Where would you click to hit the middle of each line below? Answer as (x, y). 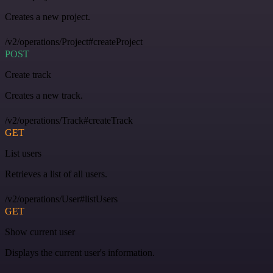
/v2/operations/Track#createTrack (69, 120)
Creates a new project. (48, 16)
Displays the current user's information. (80, 252)
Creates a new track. (44, 95)
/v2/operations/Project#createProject (74, 41)
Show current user (40, 232)
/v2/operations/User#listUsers (61, 199)
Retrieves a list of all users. (56, 174)
